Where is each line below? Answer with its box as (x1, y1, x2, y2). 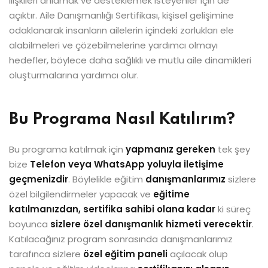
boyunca (9, 218, 50, 230)
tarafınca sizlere (9, 248, 83, 260)
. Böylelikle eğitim (68, 173, 145, 185)
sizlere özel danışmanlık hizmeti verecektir (50, 218, 252, 230)
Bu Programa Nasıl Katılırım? (9, 111, 235, 127)
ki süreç (215, 203, 251, 215)
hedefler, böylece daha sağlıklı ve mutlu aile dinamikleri (9, 54, 251, 66)
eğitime (153, 188, 190, 200)
